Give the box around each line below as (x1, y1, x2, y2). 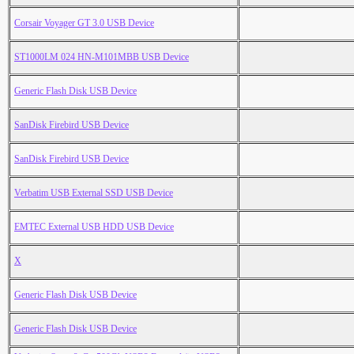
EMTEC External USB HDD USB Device (14, 221, 174, 233)
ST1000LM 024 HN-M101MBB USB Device (14, 51, 189, 63)
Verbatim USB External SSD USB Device (14, 187, 173, 199)
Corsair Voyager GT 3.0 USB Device (14, 17, 154, 29)
